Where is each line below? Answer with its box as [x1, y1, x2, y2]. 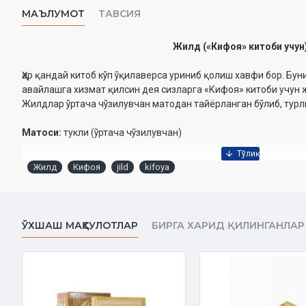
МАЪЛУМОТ [22, 8, 85, 20]
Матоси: [22, 127, 61, 138]
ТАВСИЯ [98, 8, 141, 20]
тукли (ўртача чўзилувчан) [61, 127, 182, 138]
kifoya [145, 162, 169, 172]
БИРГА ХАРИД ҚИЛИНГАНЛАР [152, 219, 305, 232]
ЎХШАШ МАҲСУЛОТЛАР [22, 219, 138, 232]
